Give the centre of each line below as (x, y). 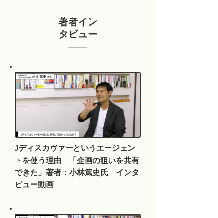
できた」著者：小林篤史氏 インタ (77, 173)
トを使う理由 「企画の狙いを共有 (77, 161)
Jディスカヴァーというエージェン (75, 149)
